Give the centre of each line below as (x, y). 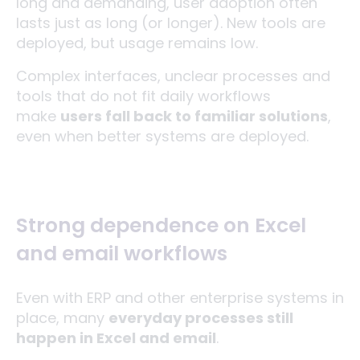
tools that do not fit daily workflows (143, 96)
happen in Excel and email (116, 337)
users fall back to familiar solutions (194, 116)
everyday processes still (201, 317)
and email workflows (122, 253)
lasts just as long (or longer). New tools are (171, 22)
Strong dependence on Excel (161, 225)
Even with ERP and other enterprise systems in (180, 297)
